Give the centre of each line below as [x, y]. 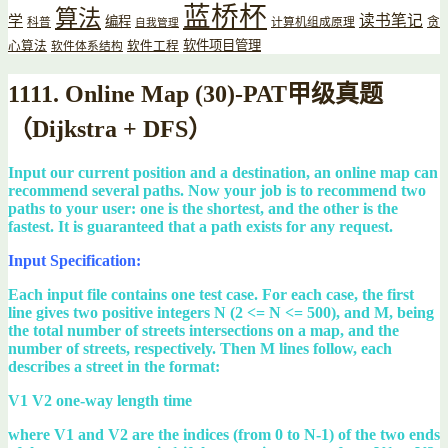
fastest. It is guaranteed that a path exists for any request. [200, 226]
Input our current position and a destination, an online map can [223, 172]
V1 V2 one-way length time [100, 400]
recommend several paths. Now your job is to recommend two [217, 190]
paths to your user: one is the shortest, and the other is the [203, 208]
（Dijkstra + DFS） [110, 128]
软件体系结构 [87, 46]
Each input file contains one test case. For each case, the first [211, 294]
